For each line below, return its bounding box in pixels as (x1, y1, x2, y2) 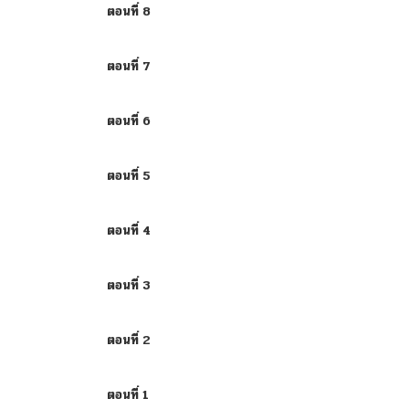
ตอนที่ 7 (107, 57, 151, 76)
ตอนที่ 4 (107, 221, 151, 240)
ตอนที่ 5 (107, 166, 151, 185)
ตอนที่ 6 (107, 111, 151, 131)
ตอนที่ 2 (107, 330, 151, 350)
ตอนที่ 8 (107, 2, 151, 21)
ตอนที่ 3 (107, 276, 151, 295)
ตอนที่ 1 (107, 385, 149, 404)
